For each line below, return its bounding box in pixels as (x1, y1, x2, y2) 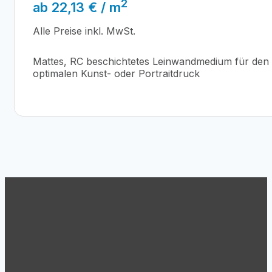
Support (17, 228, 81, 249)
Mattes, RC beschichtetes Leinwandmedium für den (33, 55, 269, 68)
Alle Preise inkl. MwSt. (33, 25, 135, 38)
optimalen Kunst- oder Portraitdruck (33, 67, 200, 80)
